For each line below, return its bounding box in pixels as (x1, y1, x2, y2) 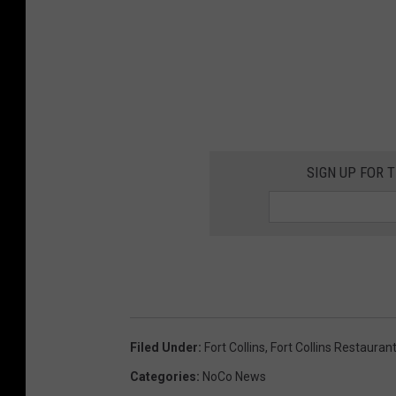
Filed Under (130, 339, 198, 354)
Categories (130, 369, 196, 384)
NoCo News (202, 369, 266, 384)
